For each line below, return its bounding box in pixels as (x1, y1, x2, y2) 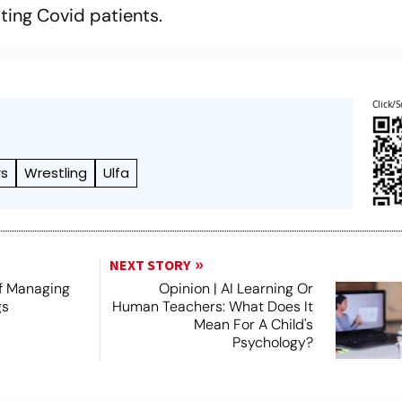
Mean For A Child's (193, 314, 313, 334)
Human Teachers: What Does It (111, 296, 313, 316)
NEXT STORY (109, 255, 190, 275)
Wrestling (24, 162, 88, 182)
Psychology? (232, 332, 313, 352)
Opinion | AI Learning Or (158, 278, 313, 298)
